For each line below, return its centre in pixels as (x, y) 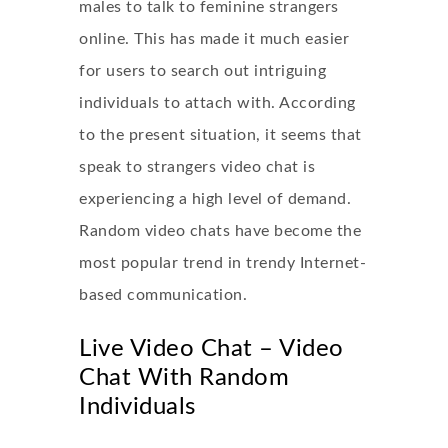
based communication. (163, 295)
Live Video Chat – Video (211, 349)
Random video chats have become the (220, 231)
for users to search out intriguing (202, 71)
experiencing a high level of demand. (215, 199)
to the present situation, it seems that (220, 135)
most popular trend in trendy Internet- (222, 263)
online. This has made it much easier (214, 39)
